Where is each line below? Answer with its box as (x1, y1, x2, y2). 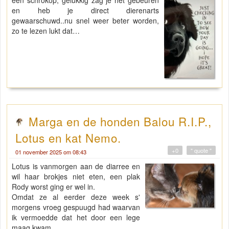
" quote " (191, 146, 212, 154)
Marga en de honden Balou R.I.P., (29, 112, 212, 129)
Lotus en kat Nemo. (15, 129, 121, 146)
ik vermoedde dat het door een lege (12, 212, 141, 222)
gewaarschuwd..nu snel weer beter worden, (12, 15, 159, 26)
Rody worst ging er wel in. (12, 181, 95, 192)
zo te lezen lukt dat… (12, 25, 80, 36)
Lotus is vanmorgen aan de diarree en (12, 161, 141, 171)
